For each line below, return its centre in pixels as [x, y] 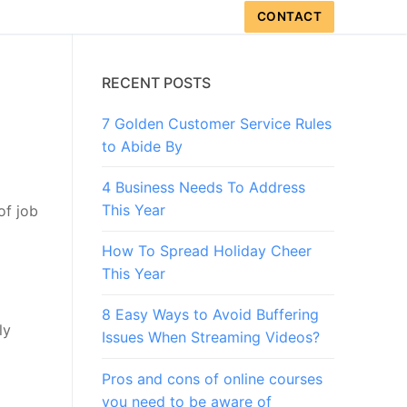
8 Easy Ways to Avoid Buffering [210, 315]
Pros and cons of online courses [212, 378]
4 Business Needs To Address [203, 188]
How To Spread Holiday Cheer [207, 251]
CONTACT [289, 16]
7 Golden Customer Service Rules [217, 123]
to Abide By [142, 146]
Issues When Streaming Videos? [211, 338]
